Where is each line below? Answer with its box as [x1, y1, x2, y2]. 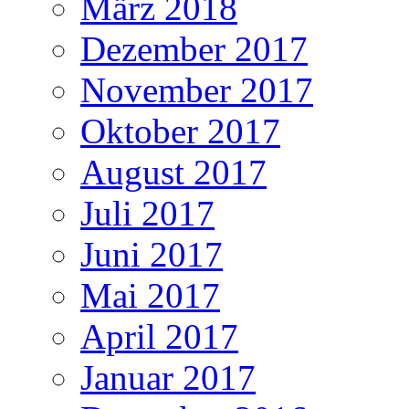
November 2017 [80, 69, 313, 110]
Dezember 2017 [80, 28, 308, 68]
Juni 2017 [80, 234, 223, 274]
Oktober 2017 [80, 110, 280, 151]
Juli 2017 [80, 193, 215, 233]
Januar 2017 [80, 357, 256, 397]
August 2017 [80, 152, 267, 192]
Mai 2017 [80, 275, 220, 315]
